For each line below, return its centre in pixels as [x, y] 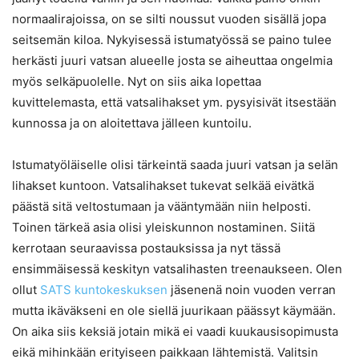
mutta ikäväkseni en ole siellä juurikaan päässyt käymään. [174, 311]
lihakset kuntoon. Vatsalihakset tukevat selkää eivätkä [163, 186]
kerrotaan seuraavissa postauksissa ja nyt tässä [146, 248]
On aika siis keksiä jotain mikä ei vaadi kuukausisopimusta [175, 332]
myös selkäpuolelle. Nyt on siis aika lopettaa [137, 82]
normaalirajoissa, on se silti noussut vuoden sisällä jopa [169, 19]
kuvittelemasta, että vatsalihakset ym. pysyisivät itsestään [174, 103]
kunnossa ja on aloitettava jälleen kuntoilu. [132, 123]
